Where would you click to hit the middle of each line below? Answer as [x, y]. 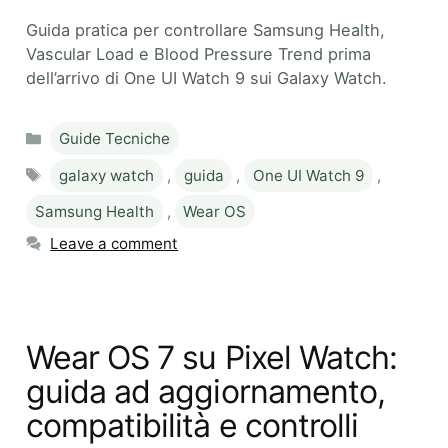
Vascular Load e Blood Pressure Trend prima [198, 53]
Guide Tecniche [115, 139]
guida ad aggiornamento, [205, 392]
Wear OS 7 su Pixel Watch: [212, 358]
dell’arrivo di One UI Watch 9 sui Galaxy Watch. [206, 77]
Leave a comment [114, 244]
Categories [89, 130]
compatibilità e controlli [192, 426]
